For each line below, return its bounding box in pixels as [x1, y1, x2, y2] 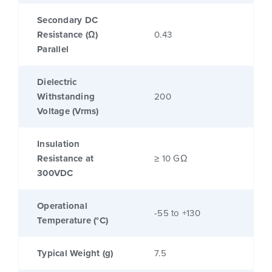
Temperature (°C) [37, 214, 108, 228]
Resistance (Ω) [37, 28, 98, 42]
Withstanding [37, 90, 95, 104]
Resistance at [37, 152, 94, 166]
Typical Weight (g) [37, 246, 114, 260]
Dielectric [37, 75, 77, 89]
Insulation [37, 137, 80, 151]
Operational [37, 199, 87, 213]
